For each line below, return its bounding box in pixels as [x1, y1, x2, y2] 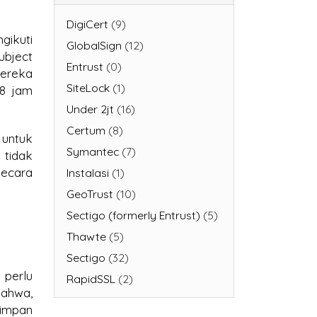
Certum [66, 122, 105, 137]
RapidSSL [66, 271, 115, 286]
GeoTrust [66, 186, 113, 201]
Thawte [66, 229, 106, 243]
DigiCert [66, 16, 108, 31]
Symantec [66, 144, 119, 158]
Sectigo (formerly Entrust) [66, 207, 200, 222]
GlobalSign [66, 38, 122, 52]
